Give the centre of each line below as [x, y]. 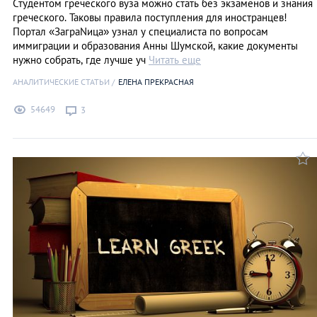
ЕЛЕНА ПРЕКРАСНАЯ [156, 81]
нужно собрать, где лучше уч [81, 59]
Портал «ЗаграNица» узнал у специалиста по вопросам [140, 31]
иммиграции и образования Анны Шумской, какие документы [155, 45]
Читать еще [175, 59]
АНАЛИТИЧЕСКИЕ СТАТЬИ [61, 81]
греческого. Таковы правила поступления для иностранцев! [150, 17]
